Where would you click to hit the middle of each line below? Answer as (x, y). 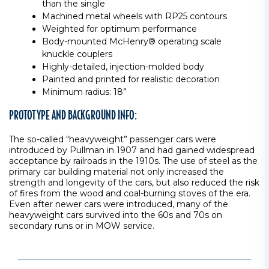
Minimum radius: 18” (84, 92)
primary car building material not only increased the (116, 172)
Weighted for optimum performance (119, 29)
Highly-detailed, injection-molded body (123, 67)
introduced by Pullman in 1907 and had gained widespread (132, 150)
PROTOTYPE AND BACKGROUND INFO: (73, 115)
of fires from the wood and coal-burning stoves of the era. (130, 193)
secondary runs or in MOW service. (82, 226)
